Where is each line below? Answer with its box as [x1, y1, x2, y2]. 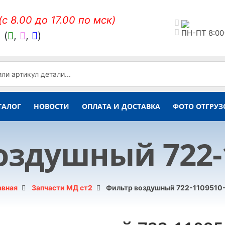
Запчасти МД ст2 [32, 183, 92, 192]
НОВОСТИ [34, 101, 69, 111]
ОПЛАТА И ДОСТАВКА [82, 101, 160, 111]
